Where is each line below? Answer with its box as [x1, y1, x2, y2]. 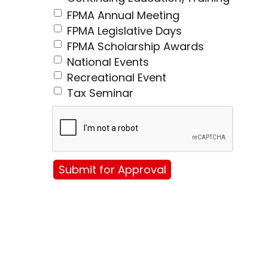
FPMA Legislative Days [67, 23, 182, 39]
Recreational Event [67, 70, 166, 86]
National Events [67, 54, 149, 70]
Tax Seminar [67, 86, 133, 101]
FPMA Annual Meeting [67, 8, 179, 23]
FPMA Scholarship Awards [67, 39, 204, 54]
